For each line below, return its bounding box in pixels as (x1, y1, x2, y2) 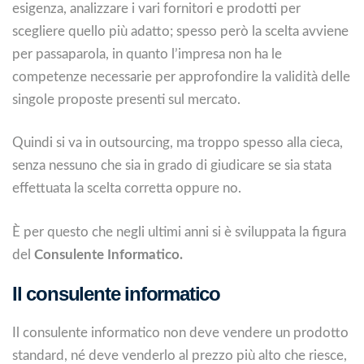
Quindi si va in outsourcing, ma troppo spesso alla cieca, (12, 136, 343, 149)
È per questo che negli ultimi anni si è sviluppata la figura (12, 224, 346, 239)
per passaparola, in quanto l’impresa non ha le (12, 46, 282, 61)
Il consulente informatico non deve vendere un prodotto (12, 325, 349, 340)
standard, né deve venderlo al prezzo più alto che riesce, (12, 348, 347, 362)
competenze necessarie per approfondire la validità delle (12, 69, 350, 84)
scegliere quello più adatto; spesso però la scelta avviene (12, 24, 349, 38)
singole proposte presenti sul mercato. (12, 92, 240, 106)
